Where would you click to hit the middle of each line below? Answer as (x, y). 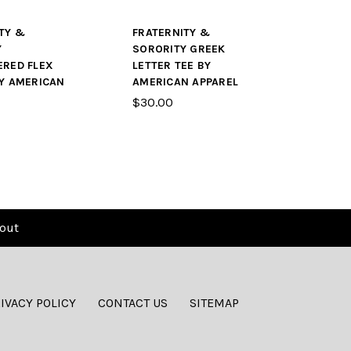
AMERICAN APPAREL (185, 82)
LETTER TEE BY (172, 66)
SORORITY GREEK (179, 49)
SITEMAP (214, 303)
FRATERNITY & (171, 33)
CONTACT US (132, 303)
